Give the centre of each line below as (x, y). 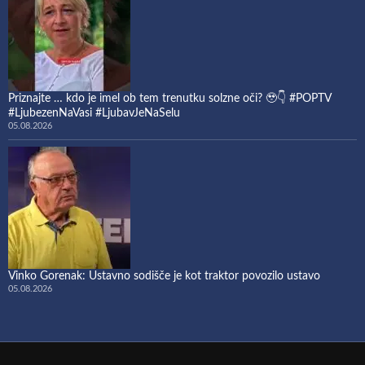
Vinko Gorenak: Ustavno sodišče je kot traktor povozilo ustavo (164, 276)
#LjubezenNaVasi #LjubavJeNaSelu (94, 113)
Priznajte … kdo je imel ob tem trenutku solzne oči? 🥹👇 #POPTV (169, 98)
